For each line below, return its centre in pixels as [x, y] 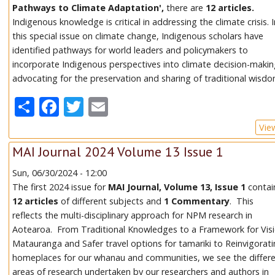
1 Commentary [197, 201]
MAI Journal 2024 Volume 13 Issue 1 [118, 152]
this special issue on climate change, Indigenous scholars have [138, 36]
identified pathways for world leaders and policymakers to [130, 50]
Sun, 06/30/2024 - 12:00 [60, 173]
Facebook [103, 104]
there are [185, 7]
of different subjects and [111, 201]
